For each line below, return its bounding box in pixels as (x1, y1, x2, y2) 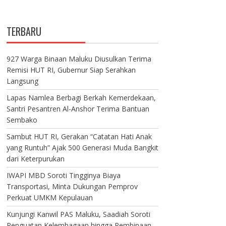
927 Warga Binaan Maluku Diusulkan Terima (6, 54, 151, 64)
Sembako (6, 115, 37, 125)
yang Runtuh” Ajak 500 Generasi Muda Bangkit (6, 143, 158, 152)
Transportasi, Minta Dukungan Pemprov (6, 182, 138, 191)
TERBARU (6, 24, 41, 39)
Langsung (6, 76, 38, 86)
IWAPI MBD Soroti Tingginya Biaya (6, 171, 121, 180)
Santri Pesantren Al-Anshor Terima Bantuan (6, 104, 149, 114)
